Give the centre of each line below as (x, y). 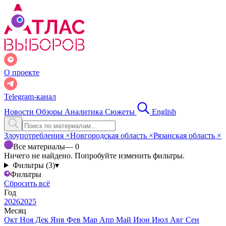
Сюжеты (121, 112)
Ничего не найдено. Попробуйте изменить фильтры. (94, 156)
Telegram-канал (30, 97)
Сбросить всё (27, 183)
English (164, 112)
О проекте (22, 72)
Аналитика (85, 112)
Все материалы (39, 147)
